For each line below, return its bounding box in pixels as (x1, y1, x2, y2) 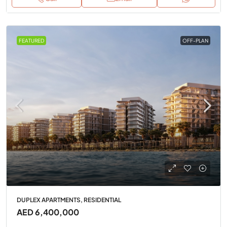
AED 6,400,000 (17, 207, 79, 217)
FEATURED (19, 37, 44, 44)
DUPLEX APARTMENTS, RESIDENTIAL (17, 196, 121, 204)
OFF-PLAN (182, 37, 208, 44)
